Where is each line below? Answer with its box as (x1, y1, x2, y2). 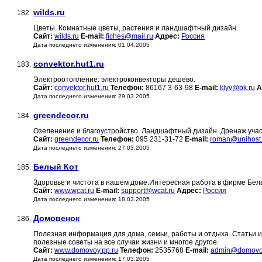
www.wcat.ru (54, 187, 95, 195)
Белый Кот (33, 162, 79, 172)
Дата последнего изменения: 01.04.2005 (33, 42, 150, 49)
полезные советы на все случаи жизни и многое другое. (33, 238, 219, 247)
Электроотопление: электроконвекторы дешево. (33, 75, 196, 84)
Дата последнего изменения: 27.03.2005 (33, 144, 150, 151)
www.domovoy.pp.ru (54, 246, 119, 255)
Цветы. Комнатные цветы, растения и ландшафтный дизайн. (33, 24, 239, 33)
